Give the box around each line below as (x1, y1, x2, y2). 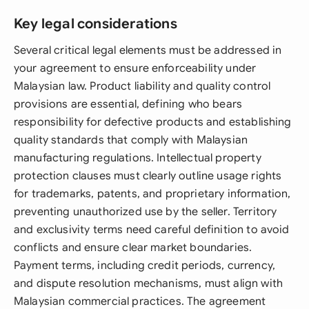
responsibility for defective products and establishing (14, 115, 292, 129)
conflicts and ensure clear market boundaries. (14, 241, 252, 255)
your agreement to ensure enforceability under (14, 61, 257, 75)
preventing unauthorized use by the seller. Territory (14, 205, 277, 219)
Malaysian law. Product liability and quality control (14, 79, 271, 93)
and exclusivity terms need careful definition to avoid (14, 223, 290, 237)
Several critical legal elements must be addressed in (14, 43, 282, 57)
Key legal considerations (14, 15, 177, 32)
